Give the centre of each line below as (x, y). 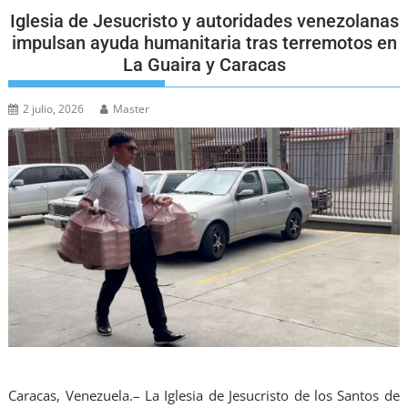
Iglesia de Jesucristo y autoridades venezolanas (204, 21)
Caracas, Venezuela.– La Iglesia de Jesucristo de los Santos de (204, 396)
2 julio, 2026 (54, 109)
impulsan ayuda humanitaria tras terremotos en (204, 43)
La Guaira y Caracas (204, 65)
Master (132, 109)
